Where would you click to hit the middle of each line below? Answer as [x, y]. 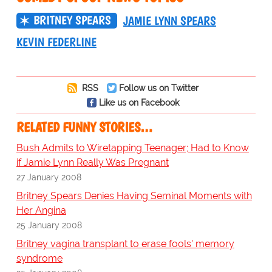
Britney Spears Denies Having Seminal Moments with [134, 196]
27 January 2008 [49, 177]
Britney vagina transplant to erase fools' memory [125, 244]
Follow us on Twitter [158, 88]
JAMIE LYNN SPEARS [169, 21]
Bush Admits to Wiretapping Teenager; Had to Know [132, 148]
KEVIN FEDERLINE [56, 42]
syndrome [39, 259]
